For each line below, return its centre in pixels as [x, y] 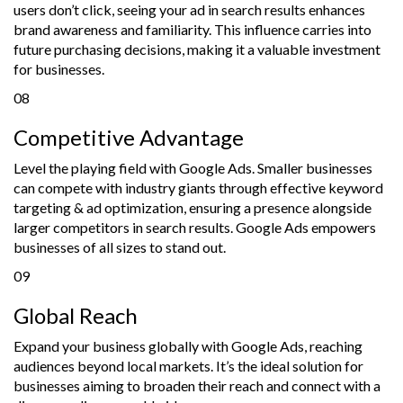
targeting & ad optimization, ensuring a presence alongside [193, 207]
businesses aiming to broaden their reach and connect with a [197, 385]
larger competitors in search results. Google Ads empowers [195, 227]
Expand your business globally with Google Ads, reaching [188, 345]
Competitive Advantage [129, 137]
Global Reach [76, 315]
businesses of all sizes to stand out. [120, 246]
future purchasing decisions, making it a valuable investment [197, 49]
